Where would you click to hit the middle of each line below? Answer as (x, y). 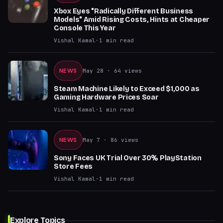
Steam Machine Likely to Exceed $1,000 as (127, 89)
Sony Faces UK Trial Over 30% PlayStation (128, 158)
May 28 (93, 71)
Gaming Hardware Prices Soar (106, 97)
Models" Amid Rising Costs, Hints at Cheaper (132, 20)
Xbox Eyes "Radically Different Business (124, 11)
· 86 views (119, 140)
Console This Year (85, 28)
